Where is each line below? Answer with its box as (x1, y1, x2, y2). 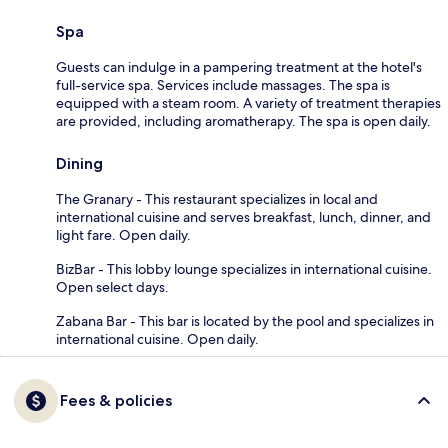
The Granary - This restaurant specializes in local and (56, 190, 378, 209)
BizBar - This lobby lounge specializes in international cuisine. (56, 260, 432, 279)
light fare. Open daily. (56, 226, 191, 245)
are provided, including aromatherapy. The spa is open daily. (56, 112, 431, 131)
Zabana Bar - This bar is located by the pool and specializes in (56, 312, 434, 331)
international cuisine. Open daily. (56, 330, 259, 349)
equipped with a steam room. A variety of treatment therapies (56, 94, 441, 113)
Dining (56, 154, 103, 174)
